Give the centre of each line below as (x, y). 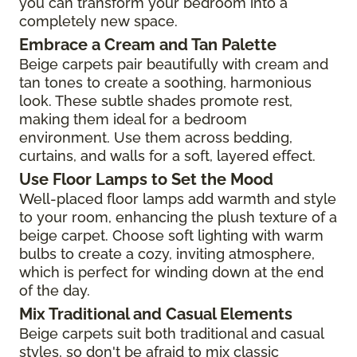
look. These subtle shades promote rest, (156, 100)
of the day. (55, 290)
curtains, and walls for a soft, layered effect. (167, 155)
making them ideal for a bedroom (133, 119)
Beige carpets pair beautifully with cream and (174, 64)
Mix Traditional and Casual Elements (156, 314)
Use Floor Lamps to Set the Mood (146, 179)
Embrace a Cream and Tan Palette (148, 44)
